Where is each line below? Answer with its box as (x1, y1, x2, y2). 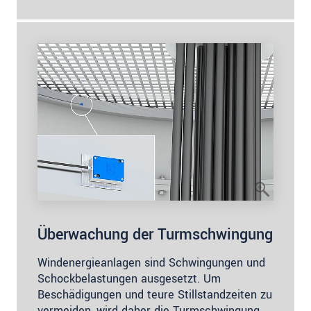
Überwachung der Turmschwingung (37, 223, 273, 246)
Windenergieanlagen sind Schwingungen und (37, 254, 265, 271)
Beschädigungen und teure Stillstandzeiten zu (37, 286, 272, 303)
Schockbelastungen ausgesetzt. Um (37, 270, 221, 287)
